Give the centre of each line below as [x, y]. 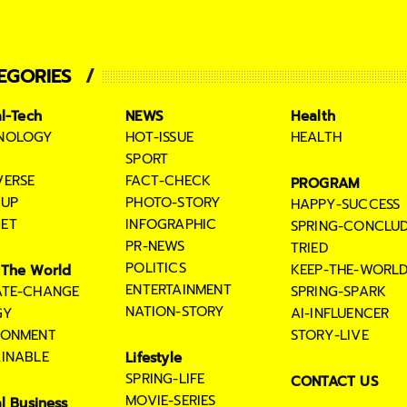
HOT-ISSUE [159, 137]
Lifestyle [154, 357]
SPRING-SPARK [338, 291]
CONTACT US [334, 381]
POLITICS [156, 268]
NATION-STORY [175, 311]
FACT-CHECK [169, 180]
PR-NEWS [155, 246]
